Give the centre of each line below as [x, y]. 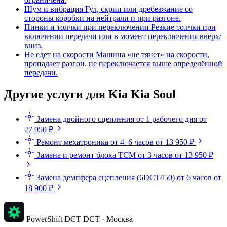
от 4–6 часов [132, 142]
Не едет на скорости [59, 54]
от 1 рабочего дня [167, 119]
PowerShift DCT [54, 219]
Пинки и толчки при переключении [87, 27]
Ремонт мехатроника [72, 142]
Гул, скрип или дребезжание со [139, 9]
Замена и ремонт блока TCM [86, 155]
